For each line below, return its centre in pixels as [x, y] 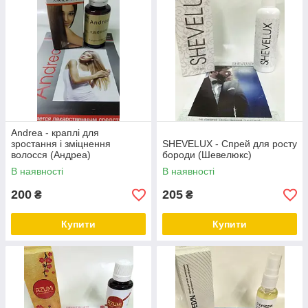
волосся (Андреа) [51, 155]
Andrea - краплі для [55, 133]
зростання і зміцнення [61, 144]
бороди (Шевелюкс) [207, 155]
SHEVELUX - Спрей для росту [230, 144]
